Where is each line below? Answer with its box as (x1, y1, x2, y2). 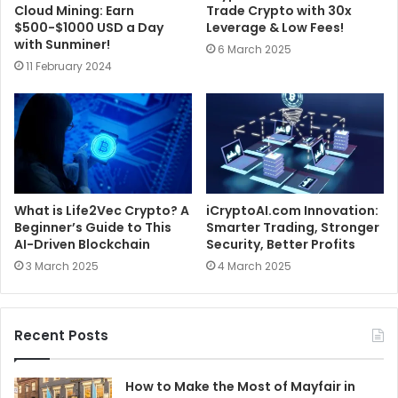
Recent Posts (14, 325, 108, 345)
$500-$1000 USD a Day (14, 18, 163, 36)
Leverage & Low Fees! (206, 18, 344, 36)
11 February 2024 (26, 58, 112, 74)
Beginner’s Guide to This (14, 218, 171, 236)
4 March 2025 (218, 258, 291, 274)
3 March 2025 (26, 258, 99, 274)
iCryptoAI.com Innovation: (206, 201, 378, 219)
